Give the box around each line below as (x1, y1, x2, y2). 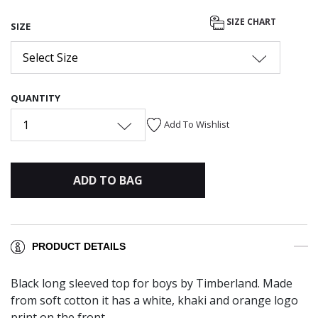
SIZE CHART (226, 16, 276, 28)
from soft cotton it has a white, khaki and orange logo (11, 292, 298, 309)
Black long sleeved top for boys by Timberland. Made (11, 275, 292, 292)
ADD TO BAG (72, 172, 143, 188)
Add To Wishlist (164, 117, 229, 131)
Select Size (23, 49, 78, 65)
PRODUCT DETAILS (32, 241, 126, 253)
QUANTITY (11, 91, 60, 104)
